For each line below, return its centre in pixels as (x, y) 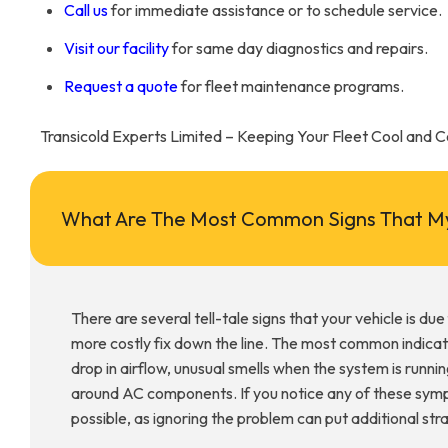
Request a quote (121, 86)
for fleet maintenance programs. (291, 86)
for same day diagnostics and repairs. (298, 48)
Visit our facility (116, 48)
